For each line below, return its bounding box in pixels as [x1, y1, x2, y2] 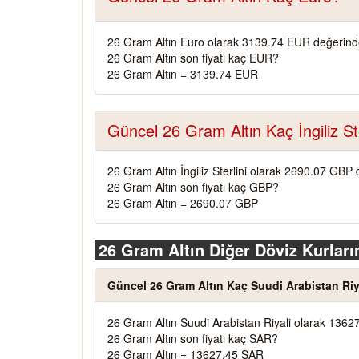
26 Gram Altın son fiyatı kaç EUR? [107, 50, 279, 66]
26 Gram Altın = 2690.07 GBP [107, 195, 258, 211]
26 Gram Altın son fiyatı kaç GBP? [107, 179, 279, 195]
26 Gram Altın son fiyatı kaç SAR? [107, 330, 278, 346]
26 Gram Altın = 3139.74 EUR [107, 66, 258, 82]
